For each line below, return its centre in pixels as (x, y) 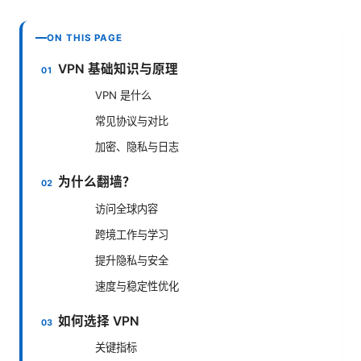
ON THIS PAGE (85, 37)
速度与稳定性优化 (137, 286)
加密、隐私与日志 (137, 147)
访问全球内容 (127, 208)
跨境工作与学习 (132, 234)
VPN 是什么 (123, 95)
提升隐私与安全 (132, 260)
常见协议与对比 (132, 121)
